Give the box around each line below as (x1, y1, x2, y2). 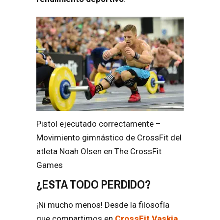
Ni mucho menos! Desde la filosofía (38, 200, 169, 210)
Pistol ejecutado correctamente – (36, 119, 161, 129)
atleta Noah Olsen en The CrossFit (36, 146, 162, 157)
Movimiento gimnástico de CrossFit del (36, 133, 182, 143)
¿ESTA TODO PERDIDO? (36, 176, 151, 192)
